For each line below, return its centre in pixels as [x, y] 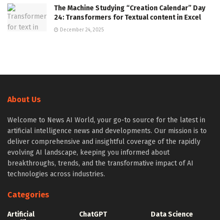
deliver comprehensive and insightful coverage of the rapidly [104, 141]
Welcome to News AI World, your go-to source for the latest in [106, 120]
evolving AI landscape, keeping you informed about [88, 152]
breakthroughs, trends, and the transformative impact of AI [100, 163]
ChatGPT [93, 214]
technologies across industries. [56, 174]
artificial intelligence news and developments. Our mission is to [107, 131]
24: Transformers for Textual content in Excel [127, 17]
